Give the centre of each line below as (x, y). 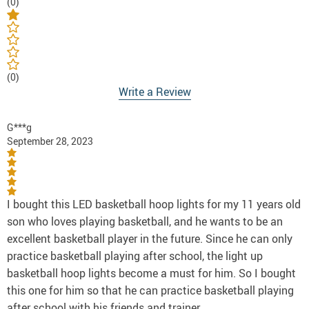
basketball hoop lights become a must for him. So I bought (151, 273)
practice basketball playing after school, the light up (135, 256)
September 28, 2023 (50, 141)
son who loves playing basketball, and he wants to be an (145, 221)
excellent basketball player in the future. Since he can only (150, 238)
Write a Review (154, 92)
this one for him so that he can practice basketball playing (150, 290)
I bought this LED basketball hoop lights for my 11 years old (154, 204)
